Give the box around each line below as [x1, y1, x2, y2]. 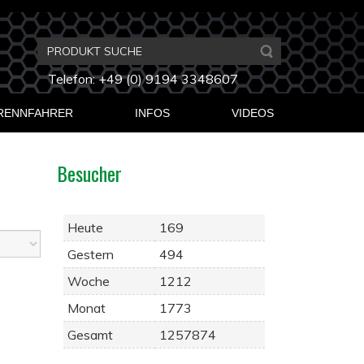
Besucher [57, 158, 122, 188]
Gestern [67, 246, 114, 262]
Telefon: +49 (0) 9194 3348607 [47, 71, 238, 87]
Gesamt [67, 327, 113, 343]
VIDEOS [232, 106, 274, 119]
